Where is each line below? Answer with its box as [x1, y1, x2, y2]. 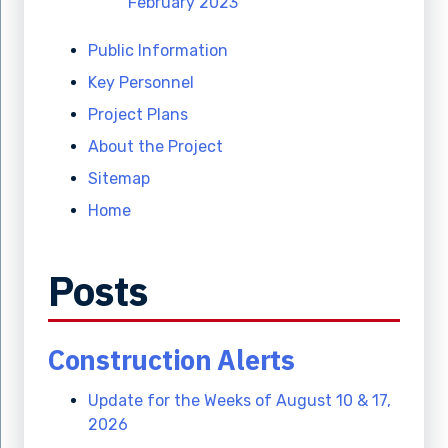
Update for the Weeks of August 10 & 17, [88, 391, 391, 411]
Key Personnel [88, 73, 194, 93]
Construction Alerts [48, 342, 295, 378]
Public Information [88, 41, 228, 61]
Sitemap [88, 169, 150, 189]
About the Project [88, 137, 223, 157]
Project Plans [88, 105, 188, 125]
